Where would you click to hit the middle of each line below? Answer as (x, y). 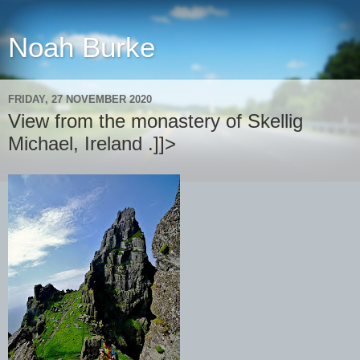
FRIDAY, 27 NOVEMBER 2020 (80, 99)
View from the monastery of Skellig (155, 121)
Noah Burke (82, 47)
